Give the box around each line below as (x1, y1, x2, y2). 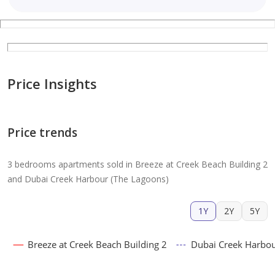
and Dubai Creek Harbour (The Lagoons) (7, 173, 169, 185)
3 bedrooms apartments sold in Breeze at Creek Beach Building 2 (7, 158, 268, 171)
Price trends (7, 125, 77, 141)
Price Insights (7, 74, 97, 93)
